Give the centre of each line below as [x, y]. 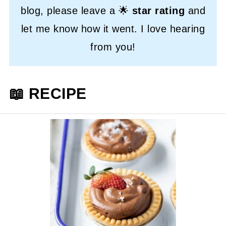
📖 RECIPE [48, 93]
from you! [113, 47]
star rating [158, 10]
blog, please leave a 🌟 [76, 10]
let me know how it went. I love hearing [113, 29]
